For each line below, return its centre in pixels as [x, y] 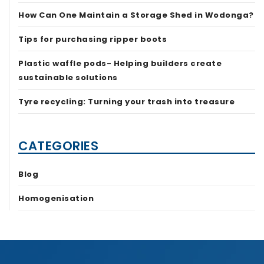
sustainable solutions [68, 78]
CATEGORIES [59, 146]
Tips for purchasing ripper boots [93, 39]
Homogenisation [56, 199]
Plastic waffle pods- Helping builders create [120, 64]
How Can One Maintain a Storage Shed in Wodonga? [136, 15]
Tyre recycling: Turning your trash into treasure [127, 102]
